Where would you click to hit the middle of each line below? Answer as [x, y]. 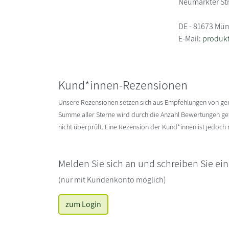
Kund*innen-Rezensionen [123, 85]
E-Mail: [191, 38]
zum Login [83, 204]
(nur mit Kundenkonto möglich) [112, 179]
